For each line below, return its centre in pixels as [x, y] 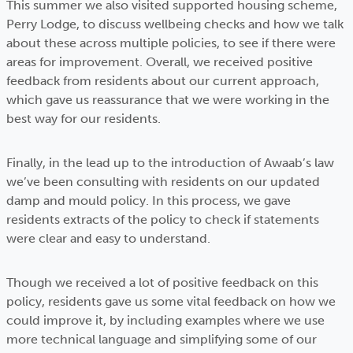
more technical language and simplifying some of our [162, 339]
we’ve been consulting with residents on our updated [163, 182]
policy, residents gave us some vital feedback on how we [171, 301]
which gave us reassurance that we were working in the [168, 100]
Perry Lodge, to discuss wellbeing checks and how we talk [175, 24]
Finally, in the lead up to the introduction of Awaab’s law [170, 163]
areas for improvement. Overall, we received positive [160, 62]
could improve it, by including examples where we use [165, 320]
